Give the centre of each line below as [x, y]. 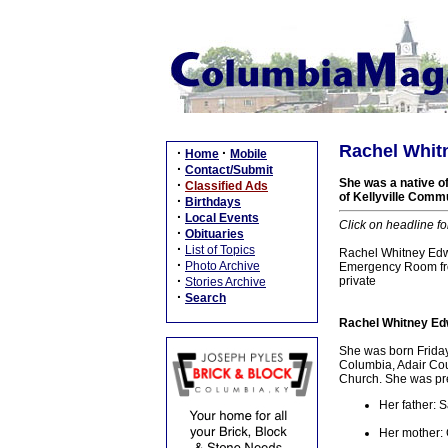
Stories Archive [225, 282]
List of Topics [220, 250]
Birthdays [213, 202]
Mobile [248, 154]
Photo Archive [222, 266]
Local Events [222, 218]
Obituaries [214, 234]
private [357, 281]
